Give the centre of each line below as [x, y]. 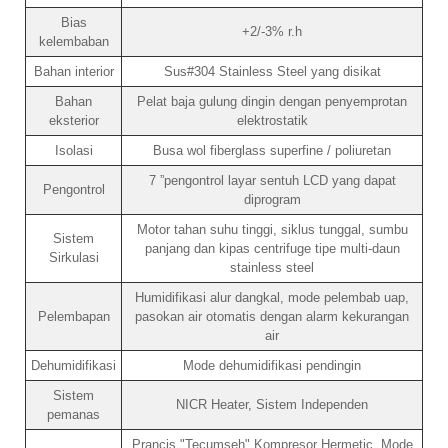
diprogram [272, 199]
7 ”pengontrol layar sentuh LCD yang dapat [272, 180]
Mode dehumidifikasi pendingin [272, 365]
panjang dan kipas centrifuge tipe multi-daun [272, 248]
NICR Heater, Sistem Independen [272, 404]
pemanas [73, 414]
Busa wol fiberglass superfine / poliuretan [272, 150]
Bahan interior [73, 71]
